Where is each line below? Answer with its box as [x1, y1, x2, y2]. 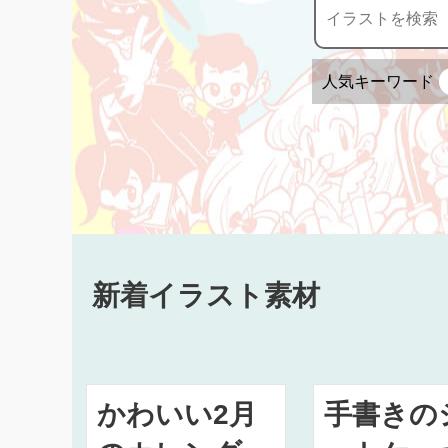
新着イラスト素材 [92, 279, 320, 311]
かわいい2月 [96, 398, 257, 430]
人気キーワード [322, 72, 434, 90]
